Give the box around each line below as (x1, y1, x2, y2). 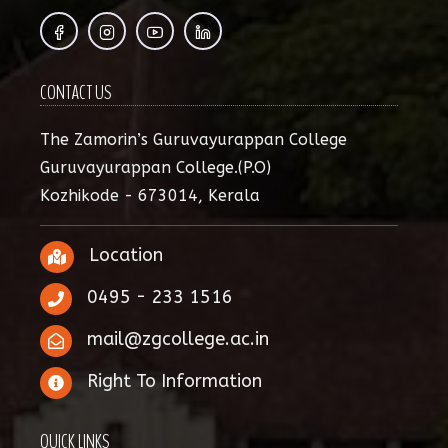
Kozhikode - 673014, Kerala (40, 186, 260, 205)
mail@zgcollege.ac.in (87, 328, 269, 351)
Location (89, 244, 163, 267)
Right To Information (87, 370, 262, 393)
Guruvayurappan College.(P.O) (40, 158, 271, 177)
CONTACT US (40, 79, 112, 106)
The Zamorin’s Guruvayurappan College (40, 130, 347, 149)
